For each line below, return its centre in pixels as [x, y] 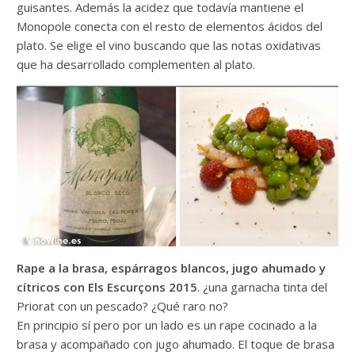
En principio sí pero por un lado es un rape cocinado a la [167, 325]
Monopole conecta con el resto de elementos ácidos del [170, 26]
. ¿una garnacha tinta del [263, 287]
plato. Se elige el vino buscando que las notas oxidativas [169, 45]
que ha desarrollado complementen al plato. [136, 64]
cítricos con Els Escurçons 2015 [107, 287]
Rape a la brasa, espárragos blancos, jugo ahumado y [172, 268]
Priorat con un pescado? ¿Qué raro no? [123, 306]
